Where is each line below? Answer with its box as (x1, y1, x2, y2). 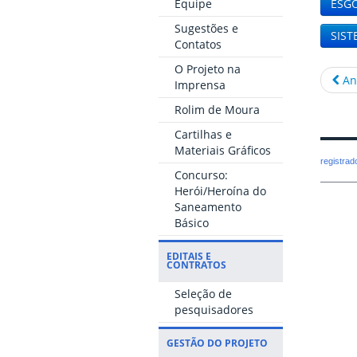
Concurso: (174, 167, 228, 183)
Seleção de (174, 286, 232, 302)
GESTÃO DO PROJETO (166, 336, 268, 350)
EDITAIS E (166, 249, 211, 263)
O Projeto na (174, 61, 241, 77)
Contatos (174, 37, 222, 53)
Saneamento (174, 199, 241, 215)
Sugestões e (174, 21, 238, 37)
